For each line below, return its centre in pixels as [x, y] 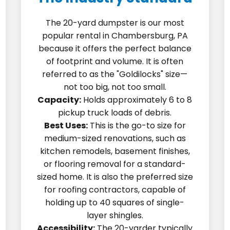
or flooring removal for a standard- [115, 164]
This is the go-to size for [137, 126]
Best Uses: [66, 126]
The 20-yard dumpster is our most [115, 23]
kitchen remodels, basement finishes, [115, 151]
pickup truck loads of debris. [115, 113]
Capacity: [60, 100]
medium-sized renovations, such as [115, 138]
